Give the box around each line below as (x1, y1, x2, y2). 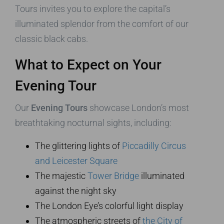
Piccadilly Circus (122, 140, 186, 151)
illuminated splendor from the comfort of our (15, 18, 188, 29)
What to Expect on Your (15, 56, 161, 73)
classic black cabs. (15, 33, 88, 44)
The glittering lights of (35, 140, 122, 151)
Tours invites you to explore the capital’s (15, 3, 170, 14)
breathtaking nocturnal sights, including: (15, 117, 171, 128)
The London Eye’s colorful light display (35, 200, 183, 211)
